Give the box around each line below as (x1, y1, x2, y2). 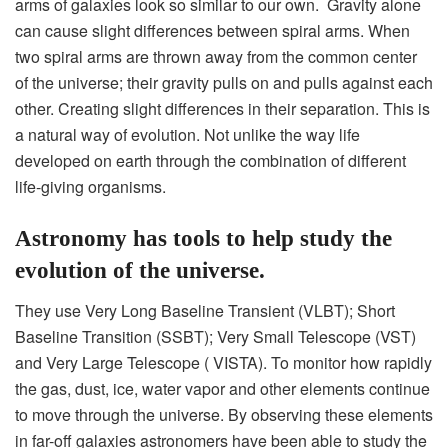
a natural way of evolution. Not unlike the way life (15, 122, 360, 146)
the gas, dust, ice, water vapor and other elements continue (15, 377, 430, 401)
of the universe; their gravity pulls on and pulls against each (15, 70, 433, 94)
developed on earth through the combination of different (15, 148, 406, 172)
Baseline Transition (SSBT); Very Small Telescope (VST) (15, 325, 416, 349)
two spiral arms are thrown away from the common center (15, 44, 417, 68)
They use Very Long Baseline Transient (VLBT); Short (15, 299, 395, 323)
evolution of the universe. (15, 257, 271, 283)
